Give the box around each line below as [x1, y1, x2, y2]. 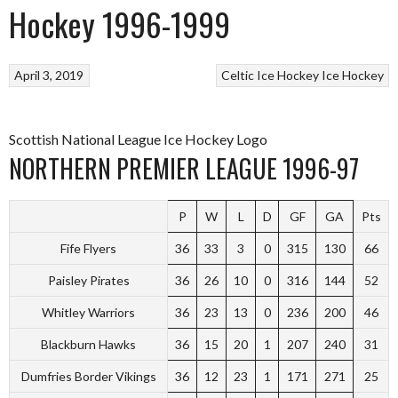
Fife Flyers [60, 241, 116, 256]
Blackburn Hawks [41, 337, 136, 352]
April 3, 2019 [14, 68, 84, 84]
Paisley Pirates [47, 273, 130, 288]
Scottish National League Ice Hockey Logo [9, 131, 267, 147]
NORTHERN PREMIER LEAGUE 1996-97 [9, 150, 359, 187]
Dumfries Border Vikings [20, 369, 156, 384]
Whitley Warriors [42, 305, 135, 320]
